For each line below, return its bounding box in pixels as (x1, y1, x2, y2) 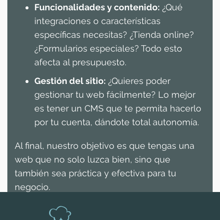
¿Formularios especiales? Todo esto (34, 43, 182, 54)
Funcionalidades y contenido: (34, 1, 160, 12)
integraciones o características (34, 15, 161, 26)
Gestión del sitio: (34, 75, 106, 86)
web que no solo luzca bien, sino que (15, 154, 170, 165)
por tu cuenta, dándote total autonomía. (34, 116, 199, 127)
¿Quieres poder (106, 75, 170, 86)
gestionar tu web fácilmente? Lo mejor (34, 89, 195, 100)
